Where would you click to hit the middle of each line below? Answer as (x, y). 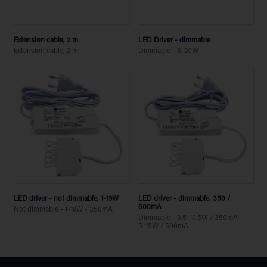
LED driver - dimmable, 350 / (184, 199)
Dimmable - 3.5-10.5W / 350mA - (191, 218)
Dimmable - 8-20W (169, 51)
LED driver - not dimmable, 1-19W (66, 199)
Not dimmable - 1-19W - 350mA (63, 210)
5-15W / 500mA (164, 227)
